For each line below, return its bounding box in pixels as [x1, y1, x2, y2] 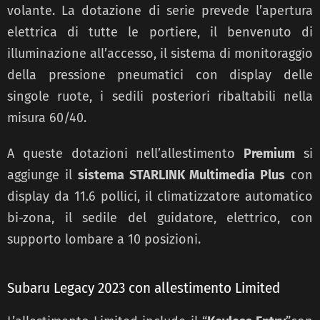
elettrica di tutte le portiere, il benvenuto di [7, 24, 313, 40]
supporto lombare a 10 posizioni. [7, 231, 201, 247]
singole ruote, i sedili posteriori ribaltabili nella [7, 88, 313, 104]
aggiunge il [7, 166, 78, 183]
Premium [244, 145, 296, 161]
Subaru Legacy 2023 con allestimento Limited [7, 278, 280, 297]
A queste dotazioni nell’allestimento [7, 145, 244, 161]
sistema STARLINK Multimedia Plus [77, 166, 286, 183]
